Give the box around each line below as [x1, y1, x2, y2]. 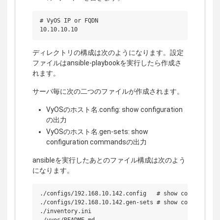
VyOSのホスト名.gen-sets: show [46, 128, 148, 136]
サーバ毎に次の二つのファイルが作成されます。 [32, 87, 184, 95]
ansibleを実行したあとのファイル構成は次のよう [32, 156, 186, 165]
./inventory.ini [40, 208, 91, 215]
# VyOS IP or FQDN [40, 17, 98, 24]
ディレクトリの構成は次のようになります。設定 [32, 48, 184, 56]
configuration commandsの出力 [46, 138, 147, 146]
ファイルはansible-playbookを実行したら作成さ [32, 58, 182, 67]
